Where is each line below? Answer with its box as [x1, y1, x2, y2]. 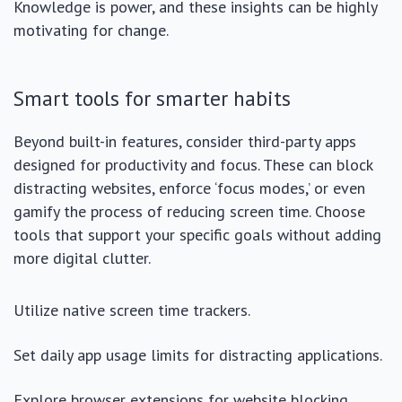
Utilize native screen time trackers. [13, 299, 250, 320]
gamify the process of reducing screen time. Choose [13, 200, 365, 222]
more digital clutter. [13, 247, 151, 268]
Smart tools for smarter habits [13, 83, 291, 111]
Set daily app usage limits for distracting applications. [13, 344, 382, 365]
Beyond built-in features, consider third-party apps [13, 130, 356, 152]
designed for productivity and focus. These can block [13, 153, 372, 175]
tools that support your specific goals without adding [13, 223, 381, 245]
